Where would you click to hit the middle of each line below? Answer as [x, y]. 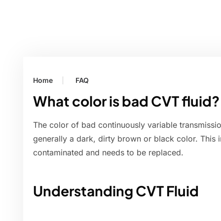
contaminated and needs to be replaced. [108, 153]
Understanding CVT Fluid [116, 191]
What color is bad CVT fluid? [126, 101]
